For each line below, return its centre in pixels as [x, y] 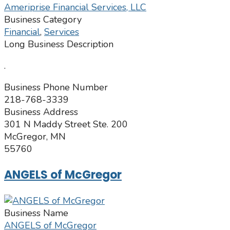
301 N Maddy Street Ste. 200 [66, 124]
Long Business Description [59, 44]
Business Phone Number [56, 88]
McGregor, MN [35, 137]
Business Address [41, 112]
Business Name [36, 213]
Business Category [43, 20]
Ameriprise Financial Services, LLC [75, 7]
